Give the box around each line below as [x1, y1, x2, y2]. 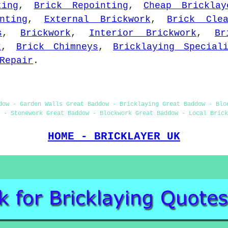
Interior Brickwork [89, 27, 197, 38]
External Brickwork [44, 14, 151, 24]
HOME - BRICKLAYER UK [48, 130, 180, 142]
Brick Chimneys [16, 41, 98, 52]
